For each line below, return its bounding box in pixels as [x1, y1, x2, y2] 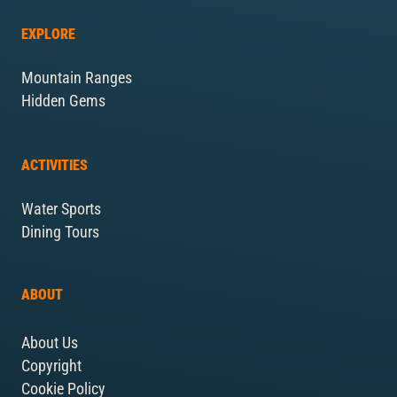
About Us [21, 334, 78, 353]
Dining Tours [21, 223, 99, 242]
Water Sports [21, 200, 101, 219]
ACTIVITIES [21, 157, 88, 175]
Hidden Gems [21, 92, 105, 111]
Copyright [21, 357, 82, 376]
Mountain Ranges [21, 69, 132, 88]
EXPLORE [21, 26, 75, 43]
